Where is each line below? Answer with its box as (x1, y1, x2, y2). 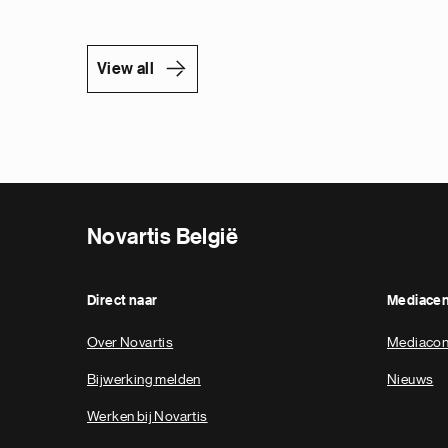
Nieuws (387, 372, 434, 387)
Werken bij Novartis (87, 409, 208, 424)
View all (97, 61, 155, 78)
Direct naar (87, 294, 158, 309)
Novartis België (87, 226, 238, 249)
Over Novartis (87, 335, 174, 350)
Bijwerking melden (87, 372, 201, 387)
